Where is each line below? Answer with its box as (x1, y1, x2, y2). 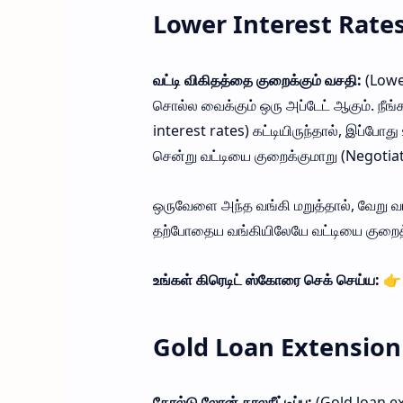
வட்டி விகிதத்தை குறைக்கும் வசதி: (152, 69, 365, 90)
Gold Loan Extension (152, 329, 401, 363)
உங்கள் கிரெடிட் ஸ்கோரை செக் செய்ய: (152, 269, 380, 290)
